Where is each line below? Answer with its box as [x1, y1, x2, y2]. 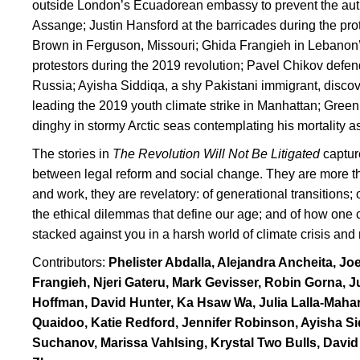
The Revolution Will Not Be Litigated [112, 146, 320, 161]
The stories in [32, 146, 112, 161]
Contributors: [32, 255, 108, 269]
